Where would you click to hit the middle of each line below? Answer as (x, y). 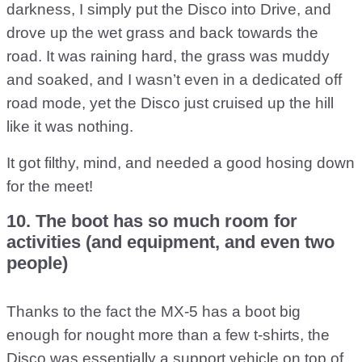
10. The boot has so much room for (152, 221)
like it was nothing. (70, 126)
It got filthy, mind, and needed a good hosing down (181, 163)
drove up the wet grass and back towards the (162, 33)
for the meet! (50, 186)
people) (37, 263)
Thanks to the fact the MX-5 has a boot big (154, 311)
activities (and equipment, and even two (170, 242)
